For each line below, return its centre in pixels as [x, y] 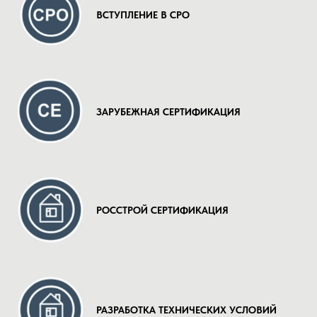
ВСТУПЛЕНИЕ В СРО [143, 15]
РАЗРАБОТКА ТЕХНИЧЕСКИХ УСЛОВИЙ [186, 310]
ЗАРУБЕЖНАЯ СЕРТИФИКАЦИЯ [168, 112]
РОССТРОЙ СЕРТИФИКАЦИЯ [162, 210]
